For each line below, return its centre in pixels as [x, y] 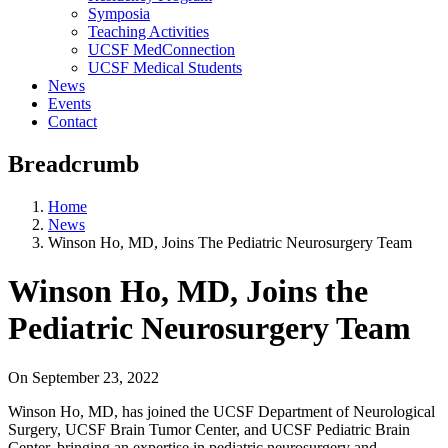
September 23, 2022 [95, 377]
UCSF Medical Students [165, 67]
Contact [72, 121]
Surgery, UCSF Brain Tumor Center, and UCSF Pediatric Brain [209, 429]
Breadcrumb [73, 163]
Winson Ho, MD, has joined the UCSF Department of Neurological [221, 411]
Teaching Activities [148, 31]
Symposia [119, 13]
